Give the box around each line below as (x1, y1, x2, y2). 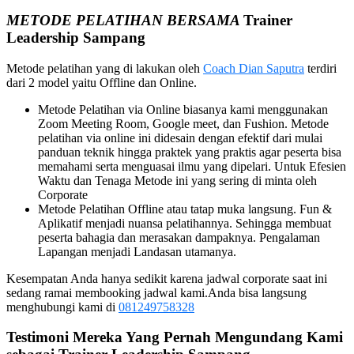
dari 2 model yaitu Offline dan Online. (6, 75, 197, 89)
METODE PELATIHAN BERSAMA (6, 11, 243, 28)
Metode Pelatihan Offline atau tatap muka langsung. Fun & (38, 201, 332, 216)
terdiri (304, 61, 337, 75)
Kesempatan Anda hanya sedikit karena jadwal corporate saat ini (6, 271, 327, 285)
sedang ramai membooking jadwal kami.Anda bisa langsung (6, 285, 307, 299)
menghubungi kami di (6, 299, 119, 314)
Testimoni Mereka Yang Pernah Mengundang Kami (6, 329, 343, 346)
